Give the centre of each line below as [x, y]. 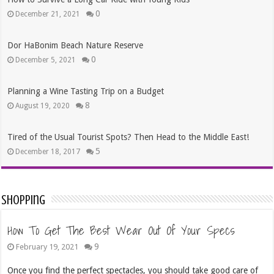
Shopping [24, 200]
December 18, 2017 [48, 152]
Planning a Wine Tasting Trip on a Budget [86, 91]
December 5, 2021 [46, 60]
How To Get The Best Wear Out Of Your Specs [121, 231]
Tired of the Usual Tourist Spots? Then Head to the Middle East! [128, 137]
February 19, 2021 [47, 247]
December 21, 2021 [48, 14]
